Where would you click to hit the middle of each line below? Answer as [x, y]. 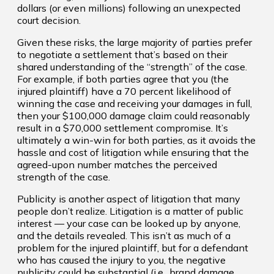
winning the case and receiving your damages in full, [135, 103]
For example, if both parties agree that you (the [123, 79]
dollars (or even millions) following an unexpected [129, 8]
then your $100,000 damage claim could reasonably [134, 116]
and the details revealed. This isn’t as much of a [124, 235]
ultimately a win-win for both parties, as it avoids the [136, 140]
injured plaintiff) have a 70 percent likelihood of [124, 91]
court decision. [49, 20]
